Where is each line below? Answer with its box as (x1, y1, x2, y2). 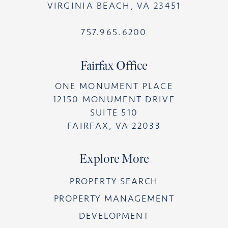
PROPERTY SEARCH (69, 176, 159, 187)
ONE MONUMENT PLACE (54, 80, 174, 92)
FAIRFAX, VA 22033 (67, 120, 161, 131)
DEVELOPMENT (79, 210, 149, 222)
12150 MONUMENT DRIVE (53, 93, 175, 105)
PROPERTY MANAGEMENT (53, 193, 175, 205)
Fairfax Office (80, 57, 148, 74)
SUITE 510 (90, 106, 138, 118)
